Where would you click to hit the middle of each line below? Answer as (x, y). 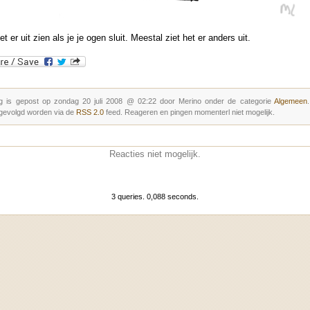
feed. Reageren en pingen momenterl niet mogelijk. (189, 112)
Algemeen (290, 101)
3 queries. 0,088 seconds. (155, 196)
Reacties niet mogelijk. (155, 154)
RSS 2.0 (90, 112)
